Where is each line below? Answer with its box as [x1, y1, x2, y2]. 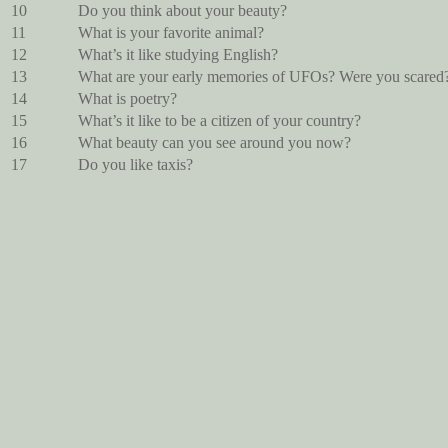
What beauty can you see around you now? [78, 133, 351, 151]
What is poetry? [78, 89, 177, 107]
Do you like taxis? [78, 155, 193, 173]
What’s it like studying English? [78, 45, 278, 63]
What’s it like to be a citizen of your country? [78, 111, 361, 129]
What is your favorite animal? [78, 23, 264, 41]
